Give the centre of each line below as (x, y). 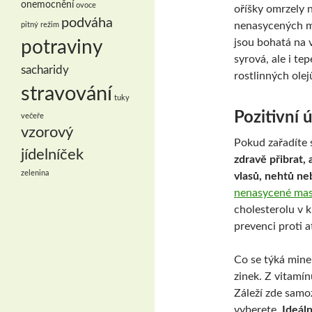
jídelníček (52, 155)
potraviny (62, 48)
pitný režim (40, 25)
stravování (67, 94)
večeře (32, 116)
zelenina (35, 173)
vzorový (47, 133)
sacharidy (45, 70)
